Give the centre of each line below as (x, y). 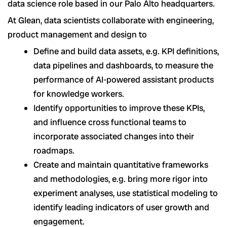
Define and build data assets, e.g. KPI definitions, (126, 51)
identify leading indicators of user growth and (121, 207)
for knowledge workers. (79, 94)
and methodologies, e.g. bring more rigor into (121, 179)
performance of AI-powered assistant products (124, 80)
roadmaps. (54, 151)
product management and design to (77, 35)
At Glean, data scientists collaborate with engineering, (111, 21)
